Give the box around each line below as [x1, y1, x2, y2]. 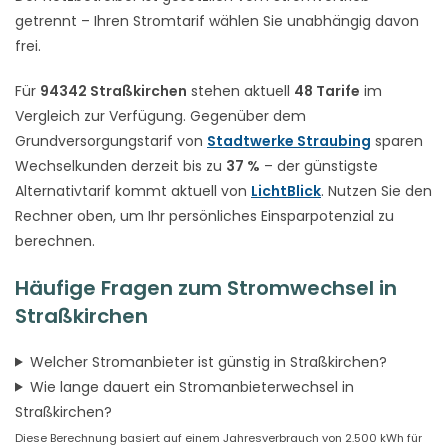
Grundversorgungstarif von [15, 130, 207, 151]
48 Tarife [294, 80, 360, 101]
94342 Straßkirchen [40, 80, 187, 101]
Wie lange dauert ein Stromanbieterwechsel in [29, 376, 354, 397]
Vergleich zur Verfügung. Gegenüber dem [15, 105, 306, 126]
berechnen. [15, 230, 95, 251]
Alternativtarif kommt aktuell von [15, 180, 251, 201]
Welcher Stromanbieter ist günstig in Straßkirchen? [29, 351, 387, 372]
